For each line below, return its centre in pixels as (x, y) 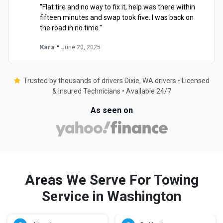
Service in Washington (111, 196)
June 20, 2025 (81, 47)
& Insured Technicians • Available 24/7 (111, 91)
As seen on (111, 110)
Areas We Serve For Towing (111, 180)
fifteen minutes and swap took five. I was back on (117, 17)
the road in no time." (71, 28)
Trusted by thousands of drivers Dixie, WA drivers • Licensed (116, 80)
